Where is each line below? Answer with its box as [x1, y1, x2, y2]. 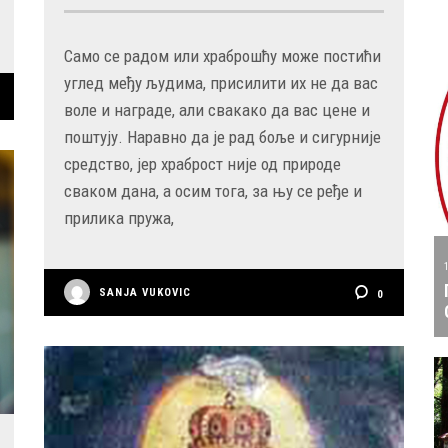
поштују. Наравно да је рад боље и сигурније [64, 127, 381, 148]
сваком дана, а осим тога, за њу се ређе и [64, 181, 362, 202]
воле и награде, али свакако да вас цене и [64, 100, 370, 121]
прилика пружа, [64, 208, 174, 229]
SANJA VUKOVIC [99, 286, 191, 300]
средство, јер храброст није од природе [64, 154, 341, 175]
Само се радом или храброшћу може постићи [64, 46, 381, 67]
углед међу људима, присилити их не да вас [64, 73, 378, 94]
